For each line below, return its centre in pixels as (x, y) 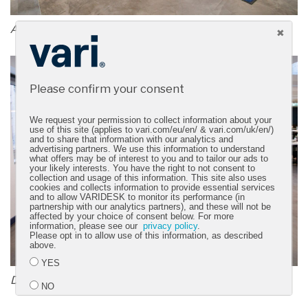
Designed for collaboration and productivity (113, 280)
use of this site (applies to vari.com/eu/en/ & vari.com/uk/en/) (152, 130)
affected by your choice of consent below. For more (132, 216)
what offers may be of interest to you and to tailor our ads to (149, 158)
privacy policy (170, 226)
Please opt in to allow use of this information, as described (146, 235)
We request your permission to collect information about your (151, 120)
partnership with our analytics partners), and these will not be (151, 207)
